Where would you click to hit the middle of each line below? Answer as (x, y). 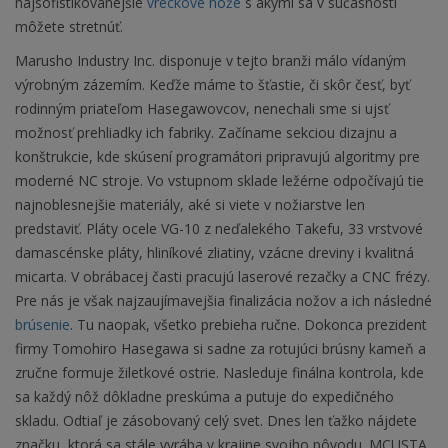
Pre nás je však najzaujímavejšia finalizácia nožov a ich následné (223, 301)
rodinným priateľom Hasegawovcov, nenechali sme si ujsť (202, 109)
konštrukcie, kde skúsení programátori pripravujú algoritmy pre (217, 157)
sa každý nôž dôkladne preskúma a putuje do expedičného (204, 397)
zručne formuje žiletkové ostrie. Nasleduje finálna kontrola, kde (219, 373)
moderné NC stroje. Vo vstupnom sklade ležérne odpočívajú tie (219, 181)
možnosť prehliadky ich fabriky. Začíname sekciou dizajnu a (206, 133)
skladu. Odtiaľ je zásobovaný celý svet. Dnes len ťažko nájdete (216, 421)
